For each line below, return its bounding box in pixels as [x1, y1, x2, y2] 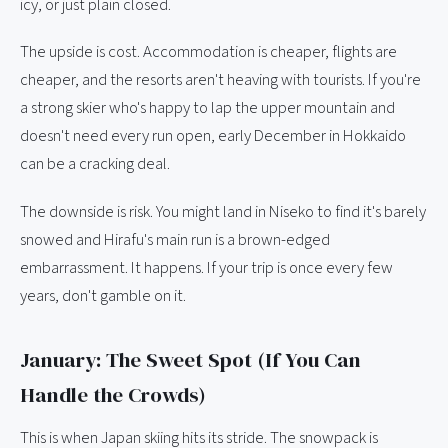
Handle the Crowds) [20, 379, 206, 409]
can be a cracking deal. [20, 152, 170, 177]
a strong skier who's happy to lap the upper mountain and [20, 96, 395, 121]
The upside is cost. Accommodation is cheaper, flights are [20, 40, 397, 65]
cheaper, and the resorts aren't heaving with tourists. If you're [20, 68, 421, 93]
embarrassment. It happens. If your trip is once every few [20, 255, 393, 280]
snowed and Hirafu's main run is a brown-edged [20, 227, 330, 252]
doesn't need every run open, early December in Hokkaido [20, 124, 406, 149]
